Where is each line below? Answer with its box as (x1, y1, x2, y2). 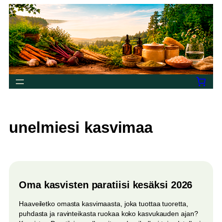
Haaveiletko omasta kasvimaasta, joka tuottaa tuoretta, (19, 199, 188, 208)
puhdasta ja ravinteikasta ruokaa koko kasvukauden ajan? (19, 209, 198, 218)
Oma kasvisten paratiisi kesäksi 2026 (19, 179, 193, 190)
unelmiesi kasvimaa (9, 118, 153, 136)
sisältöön (8, 14, 36, 22)
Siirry (8, 4, 24, 12)
